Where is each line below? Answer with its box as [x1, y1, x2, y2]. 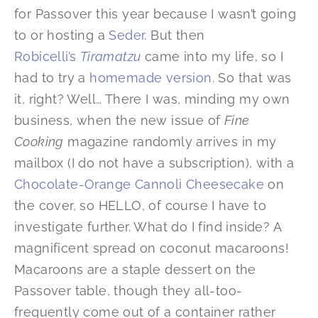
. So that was [212, 70, 292, 86]
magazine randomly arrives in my [63, 134, 277, 150]
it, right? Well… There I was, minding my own [14, 92, 290, 107]
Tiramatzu [79, 49, 141, 65]
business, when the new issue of [14, 113, 224, 128]
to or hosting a [14, 28, 109, 43]
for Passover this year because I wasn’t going [14, 6, 296, 22]
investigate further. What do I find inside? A [14, 219, 281, 235]
